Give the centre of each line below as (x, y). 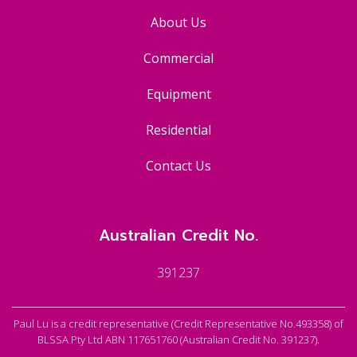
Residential (178, 129)
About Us (178, 22)
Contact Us (178, 165)
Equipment (178, 94)
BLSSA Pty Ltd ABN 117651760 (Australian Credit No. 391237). (178, 339)
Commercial (178, 58)
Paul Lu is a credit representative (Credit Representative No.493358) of (178, 323)
